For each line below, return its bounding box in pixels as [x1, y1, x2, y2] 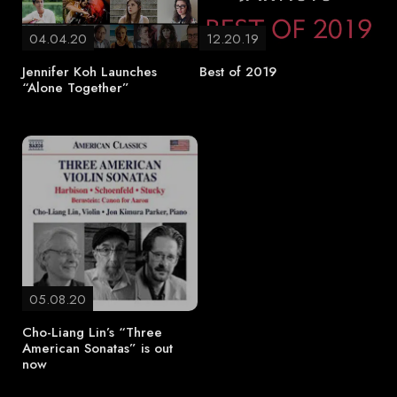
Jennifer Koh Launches [22, 62, 157, 82]
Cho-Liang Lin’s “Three [22, 323, 162, 342]
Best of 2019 [199, 62, 276, 82]
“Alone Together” [22, 78, 129, 97]
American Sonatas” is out [22, 339, 173, 358]
